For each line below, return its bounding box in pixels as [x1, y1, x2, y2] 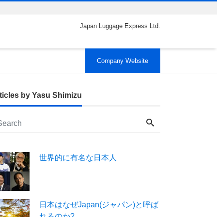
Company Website [97, 57, 148, 64]
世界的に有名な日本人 [39, 153, 117, 162]
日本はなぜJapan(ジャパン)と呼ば [39, 200, 158, 209]
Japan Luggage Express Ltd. [80, 22, 160, 30]
